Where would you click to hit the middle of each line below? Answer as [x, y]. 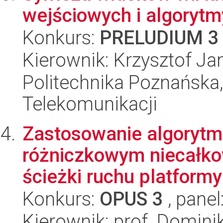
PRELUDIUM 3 [159, 38]
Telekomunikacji [90, 104]
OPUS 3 [131, 199]
